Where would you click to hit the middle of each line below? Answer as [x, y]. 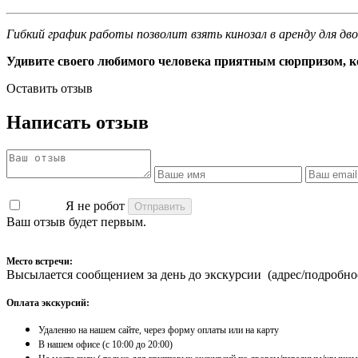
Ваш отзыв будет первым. [76, 221]
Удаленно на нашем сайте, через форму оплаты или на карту [159, 330]
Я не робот [95, 205]
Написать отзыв [78, 122]
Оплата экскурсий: [48, 302]
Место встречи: [40, 261]
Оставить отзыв [50, 88]
